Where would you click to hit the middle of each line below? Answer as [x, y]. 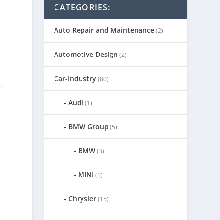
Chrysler [82, 198]
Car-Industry [75, 78]
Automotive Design [86, 54]
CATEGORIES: [82, 7]
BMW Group [89, 126]
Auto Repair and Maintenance [104, 30]
